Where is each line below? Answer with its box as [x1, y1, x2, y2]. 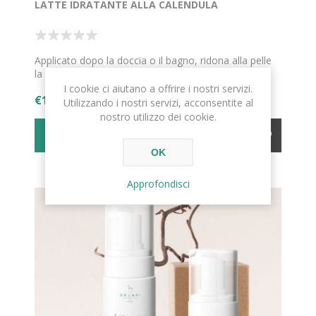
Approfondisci [126, 177, 190, 190]
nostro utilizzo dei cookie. [99, 110, 217, 123]
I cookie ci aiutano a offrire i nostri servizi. [63, 82, 253, 95]
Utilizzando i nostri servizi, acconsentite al [63, 96, 253, 109]
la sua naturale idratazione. [35, 67, 157, 81]
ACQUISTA [116, 130, 166, 142]
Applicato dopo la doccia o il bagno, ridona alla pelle [35, 54, 272, 68]
